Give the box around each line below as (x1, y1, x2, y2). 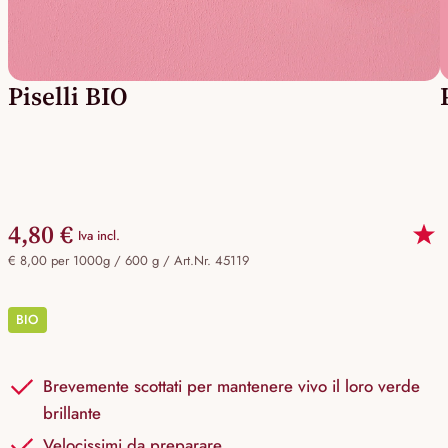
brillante (43, 401, 101, 426)
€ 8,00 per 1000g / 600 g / (8, 251, 174, 271)
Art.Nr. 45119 (174, 251, 249, 271)
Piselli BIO (8, 79, 128, 114)
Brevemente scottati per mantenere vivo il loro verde (43, 374, 420, 399)
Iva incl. (78, 225, 120, 245)
